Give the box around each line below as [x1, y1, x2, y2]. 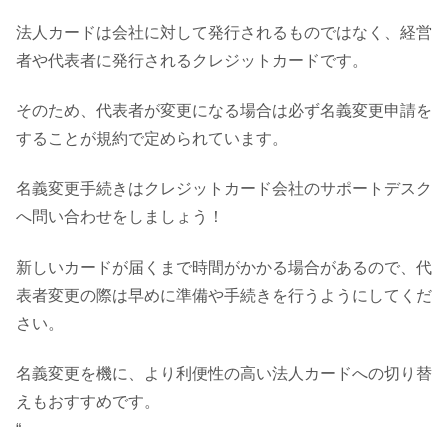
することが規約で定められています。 [16, 129, 288, 147]
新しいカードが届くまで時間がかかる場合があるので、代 [16, 258, 432, 276]
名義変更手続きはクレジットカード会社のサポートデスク [16, 180, 432, 198]
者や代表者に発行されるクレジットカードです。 [16, 51, 368, 69]
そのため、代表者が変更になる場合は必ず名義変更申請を [16, 101, 432, 119]
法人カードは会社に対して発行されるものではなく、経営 [16, 23, 432, 41]
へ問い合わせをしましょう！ [16, 208, 224, 226]
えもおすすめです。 [16, 393, 160, 411]
